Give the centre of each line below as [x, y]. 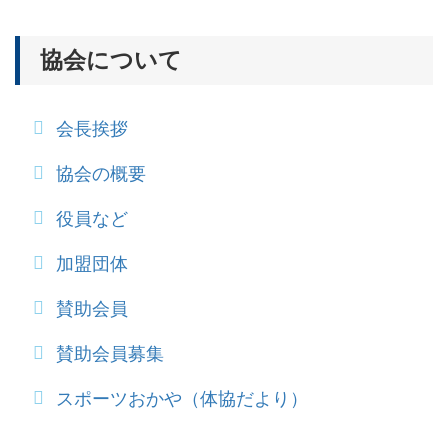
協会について [111, 60]
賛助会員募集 [110, 353]
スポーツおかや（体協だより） [182, 398]
